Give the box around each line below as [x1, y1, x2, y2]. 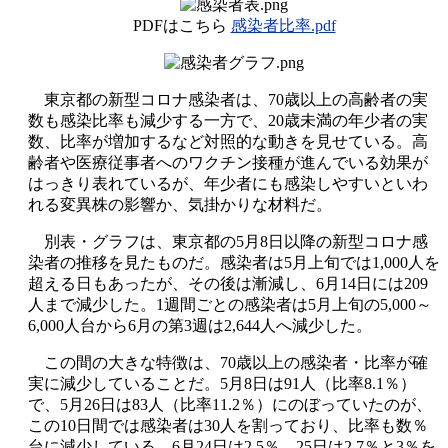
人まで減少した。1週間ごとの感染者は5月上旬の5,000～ [28, 295, 432, 313]
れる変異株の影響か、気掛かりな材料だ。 [28, 195, 332, 213]
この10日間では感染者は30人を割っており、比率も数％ [28, 416, 428, 434]
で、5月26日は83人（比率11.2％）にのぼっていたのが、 [28, 395, 432, 413]
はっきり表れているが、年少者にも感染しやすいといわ [28, 174, 428, 192]
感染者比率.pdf [230, 16, 336, 34]
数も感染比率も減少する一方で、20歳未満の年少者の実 [28, 111, 428, 129]
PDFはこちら [132, 16, 231, 34]
